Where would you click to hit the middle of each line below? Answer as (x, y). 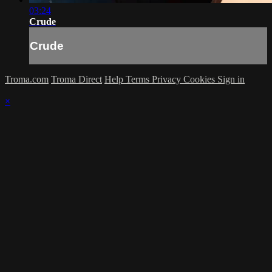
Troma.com (27, 80)
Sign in (231, 80)
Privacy (168, 80)
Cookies (200, 80)
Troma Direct (76, 80)
